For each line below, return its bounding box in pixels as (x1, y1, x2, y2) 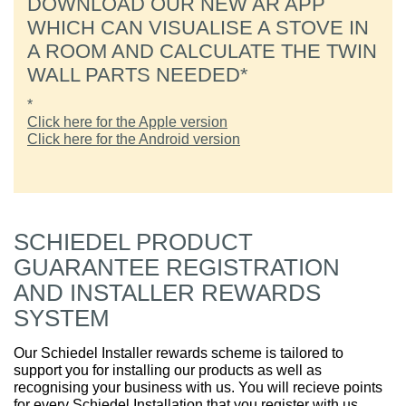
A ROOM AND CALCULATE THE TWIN (27, 40, 377, 63)
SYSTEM (14, 304, 110, 332)
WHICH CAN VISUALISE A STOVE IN (27, 16, 369, 39)
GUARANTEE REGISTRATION (14, 254, 340, 281)
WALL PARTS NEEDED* (27, 63, 248, 86)
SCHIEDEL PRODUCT (14, 228, 253, 256)
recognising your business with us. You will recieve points (14, 380, 382, 395)
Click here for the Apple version (27, 114, 227, 130)
